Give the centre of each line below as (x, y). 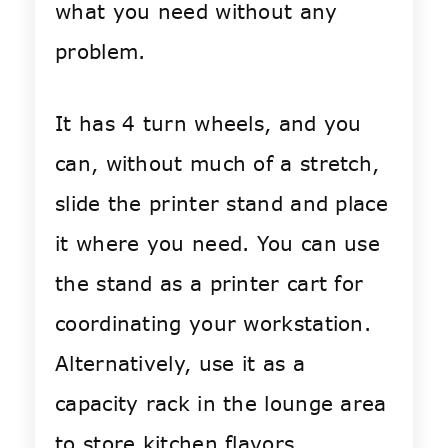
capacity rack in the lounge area (221, 404)
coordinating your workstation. (213, 324)
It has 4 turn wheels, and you (208, 124)
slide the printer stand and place (221, 204)
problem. (100, 52)
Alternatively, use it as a (180, 364)
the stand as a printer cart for (209, 284)
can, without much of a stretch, (217, 164)
